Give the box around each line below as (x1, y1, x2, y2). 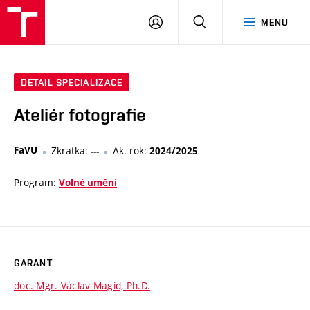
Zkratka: (51, 144, 91, 158)
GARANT (14, 257, 53, 269)
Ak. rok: (113, 144, 149, 158)
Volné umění (59, 176, 117, 190)
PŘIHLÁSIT (162, 16, 212, 27)
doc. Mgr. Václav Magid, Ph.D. (14, 279, 151, 293)
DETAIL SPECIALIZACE (21, 77, 123, 89)
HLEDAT (206, 16, 243, 27)
